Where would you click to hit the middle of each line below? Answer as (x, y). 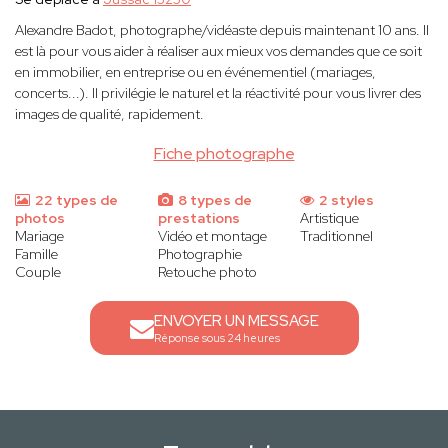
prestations (198, 218)
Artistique (330, 218)
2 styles (345, 200)
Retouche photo (207, 272)
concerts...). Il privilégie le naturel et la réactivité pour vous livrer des (218, 93)
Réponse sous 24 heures (216, 338)
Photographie (199, 254)
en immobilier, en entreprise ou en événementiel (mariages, (195, 72)
